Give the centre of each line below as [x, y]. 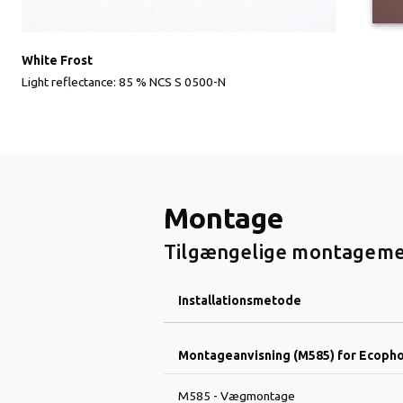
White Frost [57, 60]
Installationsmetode [240, 300]
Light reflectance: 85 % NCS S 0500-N [124, 81]
